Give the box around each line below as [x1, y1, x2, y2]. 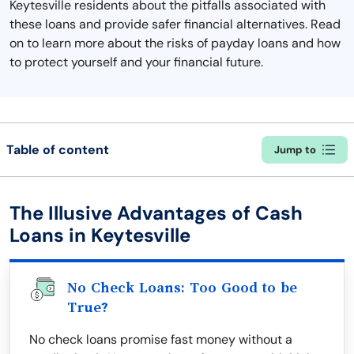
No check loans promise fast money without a [29, 331, 292, 348]
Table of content [6, 141, 109, 158]
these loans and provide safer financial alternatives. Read [9, 16, 341, 32]
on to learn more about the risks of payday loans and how [9, 35, 341, 51]
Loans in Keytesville [9, 223, 190, 247]
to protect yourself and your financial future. [9, 54, 263, 70]
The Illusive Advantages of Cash [9, 201, 303, 225]
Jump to [274, 143, 316, 156]
